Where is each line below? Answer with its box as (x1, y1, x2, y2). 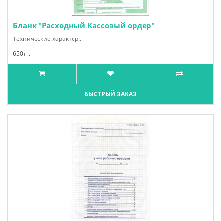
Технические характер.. (13, 35, 81, 43)
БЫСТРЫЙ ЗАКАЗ (84, 90, 137, 98)
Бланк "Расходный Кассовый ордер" (13, 20, 155, 30)
